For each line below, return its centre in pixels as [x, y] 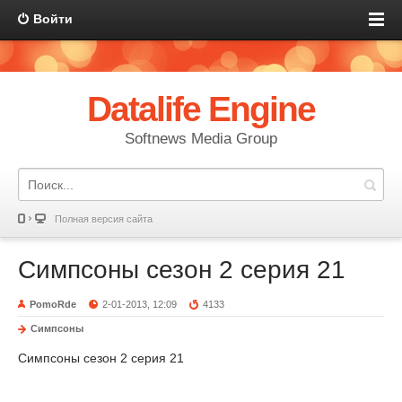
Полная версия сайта [104, 219]
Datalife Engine [201, 109]
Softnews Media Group [201, 139]
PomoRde [53, 304]
